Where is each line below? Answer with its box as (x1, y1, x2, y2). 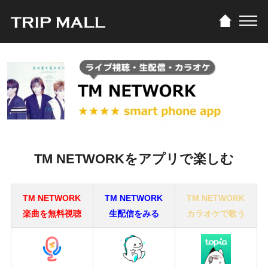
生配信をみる (108, 209, 159, 218)
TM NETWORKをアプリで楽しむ (34, 151, 234, 166)
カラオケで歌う (186, 209, 245, 218)
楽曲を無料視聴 (22, 209, 81, 218)
